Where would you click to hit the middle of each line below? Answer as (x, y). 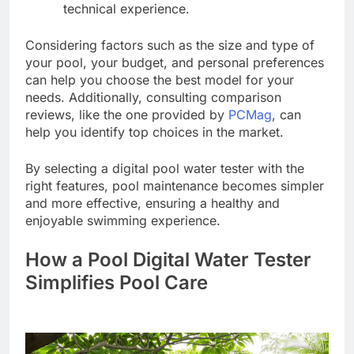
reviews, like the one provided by (127, 114)
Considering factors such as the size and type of (170, 45)
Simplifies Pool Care (117, 282)
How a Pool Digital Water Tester (168, 259)
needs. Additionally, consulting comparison (153, 97)
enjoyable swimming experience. (123, 220)
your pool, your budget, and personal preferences (175, 62)
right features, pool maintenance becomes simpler (175, 185)
